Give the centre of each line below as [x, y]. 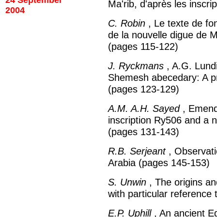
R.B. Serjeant [137, 151]
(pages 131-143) [144, 132]
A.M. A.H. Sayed [144, 108]
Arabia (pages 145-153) [159, 163]
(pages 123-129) [144, 89]
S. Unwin [127, 182]
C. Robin [127, 23]
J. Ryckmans [136, 66]
